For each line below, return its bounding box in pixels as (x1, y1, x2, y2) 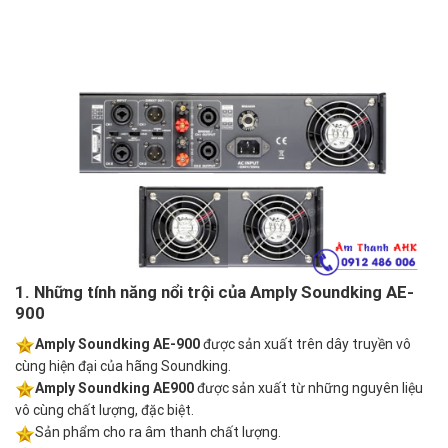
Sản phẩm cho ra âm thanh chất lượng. (35, 424, 281, 441)
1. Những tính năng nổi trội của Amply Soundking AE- (15, 282, 414, 303)
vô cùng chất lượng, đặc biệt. (15, 402, 194, 419)
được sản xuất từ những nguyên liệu (197, 380, 423, 397)
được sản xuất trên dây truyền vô (200, 335, 411, 352)
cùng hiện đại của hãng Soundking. (15, 358, 231, 375)
